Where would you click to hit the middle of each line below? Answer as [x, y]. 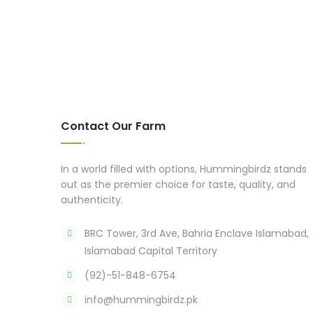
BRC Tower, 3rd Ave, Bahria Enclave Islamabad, [197, 233]
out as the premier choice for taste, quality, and [178, 184]
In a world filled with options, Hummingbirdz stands [184, 169]
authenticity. [92, 200]
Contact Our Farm [113, 126]
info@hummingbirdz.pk [141, 300]
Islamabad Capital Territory [151, 251]
